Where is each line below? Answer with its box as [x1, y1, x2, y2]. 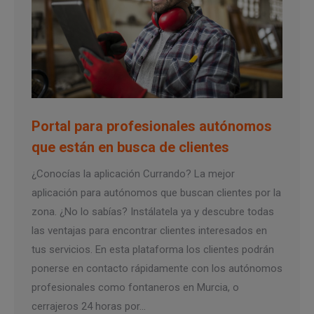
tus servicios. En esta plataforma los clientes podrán [32, 243, 274, 256]
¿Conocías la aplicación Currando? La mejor [32, 167, 235, 180]
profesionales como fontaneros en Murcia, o [32, 280, 239, 294]
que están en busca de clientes [32, 138, 229, 156]
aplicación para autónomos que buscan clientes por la [32, 186, 281, 199]
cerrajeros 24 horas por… [32, 299, 146, 313]
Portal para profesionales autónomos [32, 117, 272, 135]
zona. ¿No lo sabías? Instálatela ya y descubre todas [32, 205, 274, 218]
